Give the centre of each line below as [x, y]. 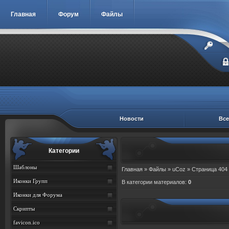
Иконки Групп [30, 181]
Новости [131, 119]
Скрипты [24, 209]
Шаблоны [25, 167]
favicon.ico [27, 222]
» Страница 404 [207, 169]
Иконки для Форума [38, 195]
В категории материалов [153, 182]
